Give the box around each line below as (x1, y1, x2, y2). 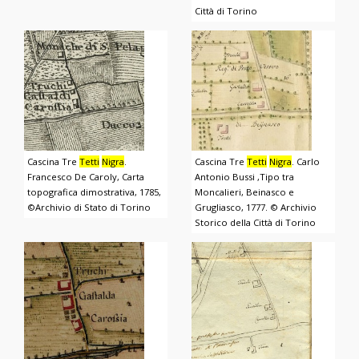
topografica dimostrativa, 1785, (27, 185, 162, 198)
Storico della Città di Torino (195, 216, 317, 228)
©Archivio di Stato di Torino (27, 200, 151, 213)
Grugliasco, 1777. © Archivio (195, 200, 317, 213)
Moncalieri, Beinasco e (195, 185, 295, 198)
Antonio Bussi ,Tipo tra (195, 170, 295, 183)
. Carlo (292, 155, 321, 167)
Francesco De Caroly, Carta (27, 170, 145, 183)
